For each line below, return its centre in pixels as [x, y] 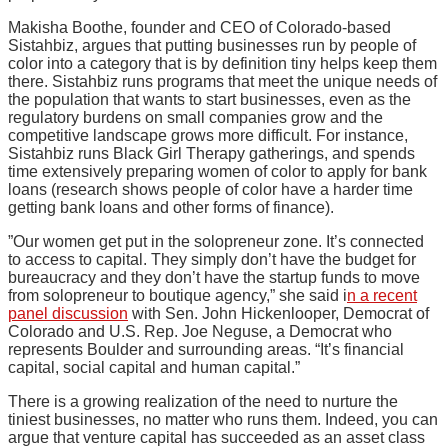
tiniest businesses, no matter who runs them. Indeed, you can [223, 420]
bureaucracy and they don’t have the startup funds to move [214, 278]
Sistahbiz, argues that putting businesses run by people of [212, 46]
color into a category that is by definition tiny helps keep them [222, 64]
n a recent [382, 296]
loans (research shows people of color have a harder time [210, 190]
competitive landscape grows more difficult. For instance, [208, 136]
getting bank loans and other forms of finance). [171, 208]
